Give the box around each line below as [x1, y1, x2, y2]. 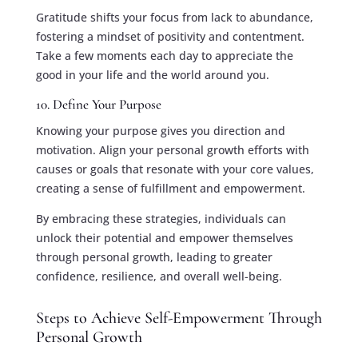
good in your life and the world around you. [35, 66, 269, 82]
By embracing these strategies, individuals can [35, 210, 286, 226]
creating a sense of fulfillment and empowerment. [35, 180, 305, 196]
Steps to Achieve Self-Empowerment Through [35, 308, 322, 328]
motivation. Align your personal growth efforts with [35, 141, 309, 157]
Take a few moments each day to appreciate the [35, 47, 293, 63]
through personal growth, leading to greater [35, 249, 272, 265]
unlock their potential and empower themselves [35, 229, 293, 245]
